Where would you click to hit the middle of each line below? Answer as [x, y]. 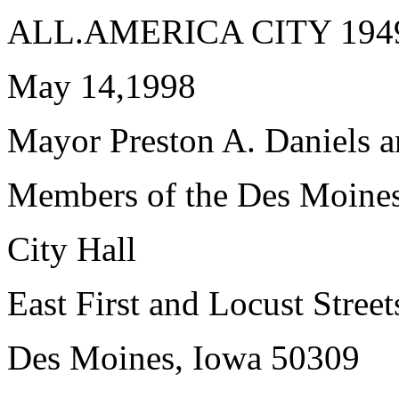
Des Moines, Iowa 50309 [183, 358]
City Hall [72, 249]
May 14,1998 [102, 86]
